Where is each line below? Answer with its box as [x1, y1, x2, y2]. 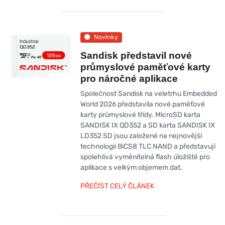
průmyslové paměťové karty [80, 61, 210, 72]
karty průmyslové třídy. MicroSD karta [80, 110, 200, 119]
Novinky [93, 33, 118, 41]
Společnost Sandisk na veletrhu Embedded [80, 89, 217, 98]
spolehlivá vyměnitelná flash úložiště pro [80, 152, 210, 161]
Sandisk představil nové [80, 50, 192, 61]
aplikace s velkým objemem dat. [80, 163, 182, 172]
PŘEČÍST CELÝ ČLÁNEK [80, 181, 154, 190]
